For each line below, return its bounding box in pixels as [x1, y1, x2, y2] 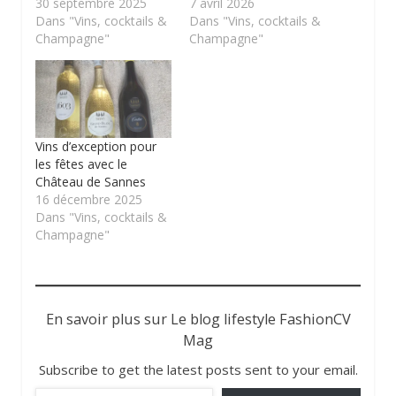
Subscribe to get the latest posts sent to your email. [38, 361, 358, 379]
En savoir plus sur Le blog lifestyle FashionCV [45, 309, 351, 330]
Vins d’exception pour [35, 138, 156, 156]
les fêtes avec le [35, 156, 127, 173]
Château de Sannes [35, 173, 146, 191]
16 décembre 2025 [35, 191, 142, 209]
